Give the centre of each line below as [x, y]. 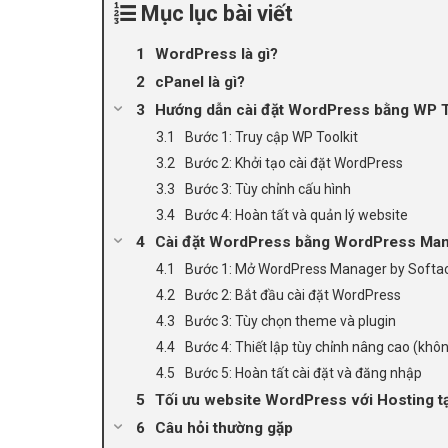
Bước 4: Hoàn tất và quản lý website [296, 214]
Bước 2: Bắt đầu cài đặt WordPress [293, 294]
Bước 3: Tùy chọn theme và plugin [290, 320]
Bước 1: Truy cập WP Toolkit [271, 136]
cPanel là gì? [200, 81]
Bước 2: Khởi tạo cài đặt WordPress [294, 162]
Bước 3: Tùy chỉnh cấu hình [268, 188]
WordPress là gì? [216, 53]
